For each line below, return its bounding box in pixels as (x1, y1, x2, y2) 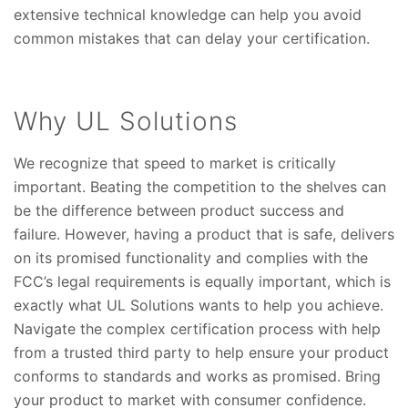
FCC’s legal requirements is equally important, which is (14, 272, 391, 291)
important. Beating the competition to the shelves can (14, 178, 386, 197)
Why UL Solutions (14, 106, 238, 138)
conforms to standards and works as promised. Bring (14, 367, 381, 386)
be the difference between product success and (14, 201, 344, 220)
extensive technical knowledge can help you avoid (14, 5, 362, 25)
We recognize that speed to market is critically (14, 154, 336, 173)
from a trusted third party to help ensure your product (14, 343, 389, 362)
